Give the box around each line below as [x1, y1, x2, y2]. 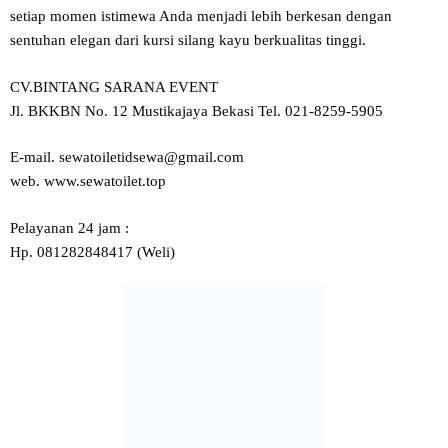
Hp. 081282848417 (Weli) [10, 243, 175, 260]
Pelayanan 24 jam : [10, 219, 129, 236]
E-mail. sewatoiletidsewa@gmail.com [10, 149, 244, 166]
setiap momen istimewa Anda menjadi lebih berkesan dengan [10, 8, 392, 25]
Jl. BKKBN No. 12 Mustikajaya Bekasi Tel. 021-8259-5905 [10, 102, 383, 119]
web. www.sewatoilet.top [10, 173, 166, 190]
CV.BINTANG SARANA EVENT [10, 78, 218, 95]
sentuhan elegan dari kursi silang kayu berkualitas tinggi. [10, 32, 366, 49]
